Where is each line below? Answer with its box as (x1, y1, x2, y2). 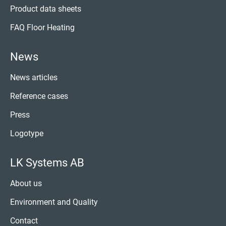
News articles (10, 73, 58, 83)
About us (10, 179, 42, 189)
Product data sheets (10, 4, 81, 14)
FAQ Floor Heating (10, 23, 75, 33)
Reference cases (10, 91, 68, 101)
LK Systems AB (10, 156, 84, 169)
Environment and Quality (10, 197, 98, 207)
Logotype (10, 129, 43, 139)
